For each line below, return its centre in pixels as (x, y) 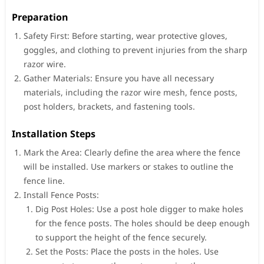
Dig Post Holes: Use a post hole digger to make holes (139, 209)
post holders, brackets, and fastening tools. (109, 106)
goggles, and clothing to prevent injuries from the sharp (136, 49)
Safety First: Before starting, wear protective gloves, (126, 35)
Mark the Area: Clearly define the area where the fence (132, 152)
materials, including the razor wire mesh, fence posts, (131, 92)
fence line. (44, 180)
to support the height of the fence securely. (121, 237)
